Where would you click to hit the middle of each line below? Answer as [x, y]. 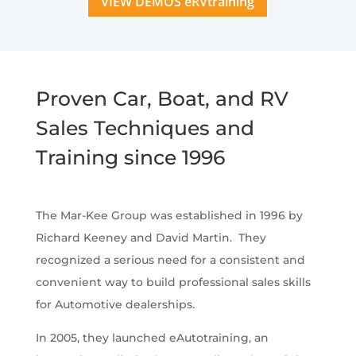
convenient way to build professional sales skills [173, 282]
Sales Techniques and [145, 128]
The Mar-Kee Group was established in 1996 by [169, 216]
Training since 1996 [130, 158]
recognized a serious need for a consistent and [170, 260]
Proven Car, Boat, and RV [162, 99]
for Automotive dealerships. [115, 305]
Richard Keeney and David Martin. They [151, 238]
